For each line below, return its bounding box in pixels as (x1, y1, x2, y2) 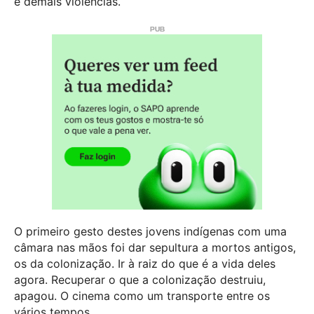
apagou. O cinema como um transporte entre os (14, 289, 270, 303)
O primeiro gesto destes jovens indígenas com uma (14, 224, 287, 239)
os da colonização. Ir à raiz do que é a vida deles (14, 257, 275, 271)
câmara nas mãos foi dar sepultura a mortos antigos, (14, 240, 296, 255)
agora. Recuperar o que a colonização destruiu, (14, 273, 266, 287)
